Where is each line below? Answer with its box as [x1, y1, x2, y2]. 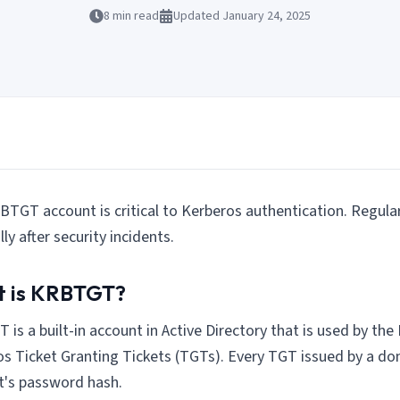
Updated [173, 6, 222, 25]
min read [110, 6, 159, 25]
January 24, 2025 [222, 6, 311, 25]
